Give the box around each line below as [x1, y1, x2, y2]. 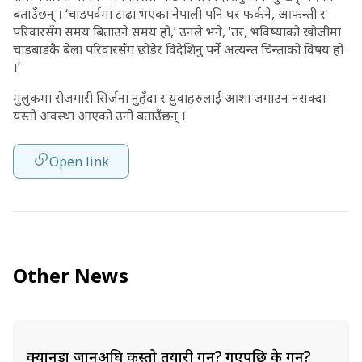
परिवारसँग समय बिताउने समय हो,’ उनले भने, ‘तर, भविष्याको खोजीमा [13, 23, 341, 40]
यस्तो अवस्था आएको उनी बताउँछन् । [13, 107, 186, 124]
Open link [49, 152, 109, 170]
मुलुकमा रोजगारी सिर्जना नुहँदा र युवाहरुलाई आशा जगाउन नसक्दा [13, 89, 326, 107]
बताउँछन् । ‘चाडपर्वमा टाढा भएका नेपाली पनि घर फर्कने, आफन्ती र [13, 5, 326, 23]
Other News [13, 262, 128, 288]
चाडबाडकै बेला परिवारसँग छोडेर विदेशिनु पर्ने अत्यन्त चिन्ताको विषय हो [13, 40, 343, 58]
